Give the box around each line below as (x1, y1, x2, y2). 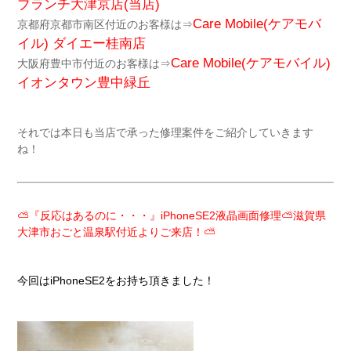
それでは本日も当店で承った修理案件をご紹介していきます (16, 126, 313, 139)
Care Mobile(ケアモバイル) (170, 56, 331, 71)
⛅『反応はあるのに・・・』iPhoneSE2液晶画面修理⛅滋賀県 (16, 209, 326, 222)
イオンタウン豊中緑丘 (16, 75, 150, 90)
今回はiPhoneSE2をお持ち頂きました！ (16, 274, 215, 287)
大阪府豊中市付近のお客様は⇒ (16, 57, 171, 70)
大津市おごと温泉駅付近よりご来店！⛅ (16, 226, 215, 238)
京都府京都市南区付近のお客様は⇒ (16, 18, 193, 31)
